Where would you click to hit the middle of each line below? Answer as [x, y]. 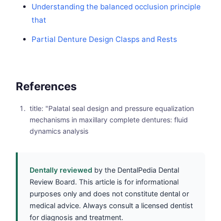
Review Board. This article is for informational [104, 182]
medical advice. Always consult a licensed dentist [111, 206]
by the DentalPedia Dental [136, 170]
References [46, 86]
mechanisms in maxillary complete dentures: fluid [109, 120]
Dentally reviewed [61, 170]
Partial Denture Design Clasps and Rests [104, 39]
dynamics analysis [59, 131]
